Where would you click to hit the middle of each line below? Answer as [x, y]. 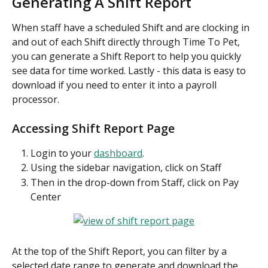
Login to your [62, 153]
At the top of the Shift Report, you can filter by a [121, 252]
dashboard [118, 153]
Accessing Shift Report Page [93, 128]
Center [46, 197]
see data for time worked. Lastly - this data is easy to [130, 70]
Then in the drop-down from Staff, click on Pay [136, 182]
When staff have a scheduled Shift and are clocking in [132, 27]
